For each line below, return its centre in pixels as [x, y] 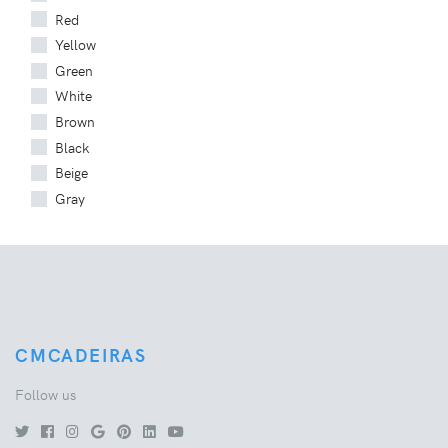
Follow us [45, 394]
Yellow [75, 44]
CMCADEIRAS [81, 355]
